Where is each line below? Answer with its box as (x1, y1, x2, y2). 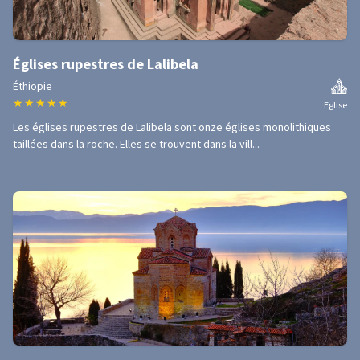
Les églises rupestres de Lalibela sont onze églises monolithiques (13, 120, 331, 134)
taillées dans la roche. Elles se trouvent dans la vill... (13, 137, 260, 151)
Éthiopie (13, 79, 52, 93)
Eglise (324, 99, 347, 111)
